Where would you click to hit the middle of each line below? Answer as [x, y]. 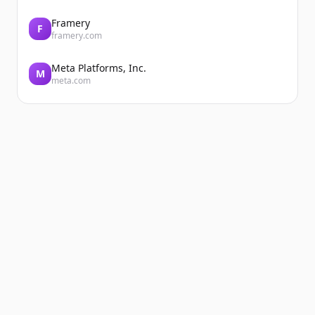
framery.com [77, 36]
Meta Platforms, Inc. [99, 68]
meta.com [71, 81]
